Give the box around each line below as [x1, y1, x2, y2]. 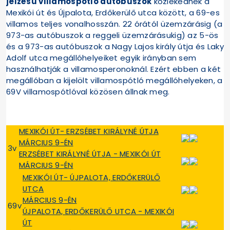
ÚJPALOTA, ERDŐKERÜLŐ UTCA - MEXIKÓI [23, 206, 175, 217]
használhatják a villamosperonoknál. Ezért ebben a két [6, 64, 221, 75]
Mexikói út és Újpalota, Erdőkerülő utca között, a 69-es [6, 7, 220, 18]
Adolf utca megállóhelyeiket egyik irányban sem [6, 52, 197, 64]
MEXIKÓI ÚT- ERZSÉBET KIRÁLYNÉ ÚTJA [19, 126, 159, 137]
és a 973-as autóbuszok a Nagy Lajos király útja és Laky [6, 41, 224, 52]
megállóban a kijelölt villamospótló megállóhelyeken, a [6, 75, 223, 86]
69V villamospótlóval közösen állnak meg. [6, 86, 170, 98]
